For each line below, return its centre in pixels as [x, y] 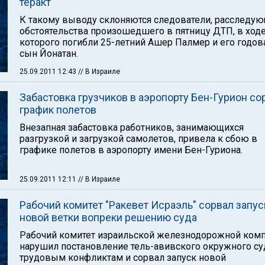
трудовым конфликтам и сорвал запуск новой [123, 258]
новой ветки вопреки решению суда [108, 217]
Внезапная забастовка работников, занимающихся [132, 127]
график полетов [58, 110]
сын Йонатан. [49, 54]
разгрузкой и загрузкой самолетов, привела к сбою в [138, 139]
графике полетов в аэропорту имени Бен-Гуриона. [131, 150]
